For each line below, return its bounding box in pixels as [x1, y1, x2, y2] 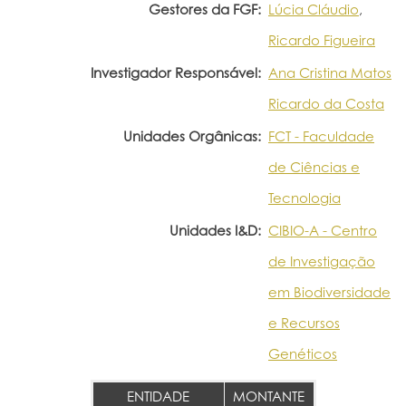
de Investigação [268, 252, 375, 270]
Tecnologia [268, 188, 341, 207]
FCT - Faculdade [268, 127, 374, 145]
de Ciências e [268, 158, 360, 176]
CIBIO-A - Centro [268, 221, 377, 239]
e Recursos [268, 314, 340, 332]
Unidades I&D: [169, 221, 261, 239]
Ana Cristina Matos [268, 63, 391, 82]
